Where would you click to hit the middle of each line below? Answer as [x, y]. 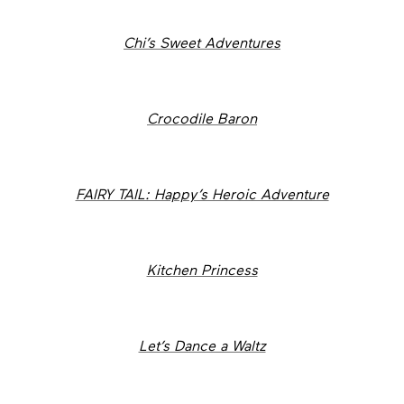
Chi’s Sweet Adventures [202, 42]
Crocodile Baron [202, 118]
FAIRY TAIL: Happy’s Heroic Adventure [202, 193]
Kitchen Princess [202, 269]
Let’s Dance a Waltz [202, 345]
